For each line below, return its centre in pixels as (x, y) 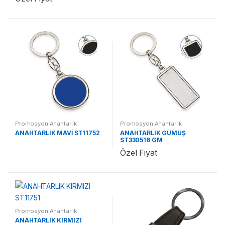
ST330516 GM (141, 140)
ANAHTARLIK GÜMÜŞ (153, 133)
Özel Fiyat (138, 153)
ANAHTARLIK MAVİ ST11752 (57, 133)
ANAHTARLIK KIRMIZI (48, 220)
